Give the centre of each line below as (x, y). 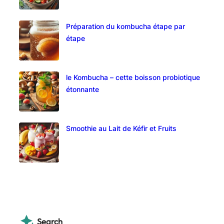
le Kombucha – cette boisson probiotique (133, 77)
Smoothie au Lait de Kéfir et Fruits (121, 128)
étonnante (83, 89)
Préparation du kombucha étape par (126, 26)
